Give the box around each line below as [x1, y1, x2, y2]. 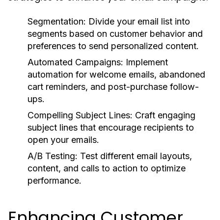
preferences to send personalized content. [27, 41, 199, 51]
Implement [123, 57, 168, 67]
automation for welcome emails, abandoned [27, 69, 205, 80]
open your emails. [27, 135, 99, 145]
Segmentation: [27, 16, 86, 27]
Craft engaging [133, 110, 195, 120]
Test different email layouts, [78, 151, 192, 161]
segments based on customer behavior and [27, 28, 203, 39]
